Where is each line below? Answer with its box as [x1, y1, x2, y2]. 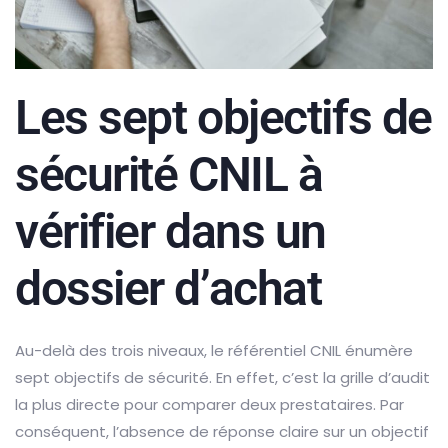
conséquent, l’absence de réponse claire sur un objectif [15, 420, 429, 442]
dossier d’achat [15, 259, 322, 317]
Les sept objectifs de [15, 88, 432, 146]
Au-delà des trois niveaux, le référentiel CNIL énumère [15, 339, 413, 361]
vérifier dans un [15, 202, 326, 260]
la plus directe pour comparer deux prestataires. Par [15, 393, 404, 415]
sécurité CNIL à [15, 145, 323, 203]
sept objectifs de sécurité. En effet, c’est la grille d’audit [15, 366, 430, 388]
